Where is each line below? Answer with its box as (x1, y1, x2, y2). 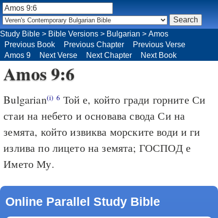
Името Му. (3, 156, 54, 171)
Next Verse (39, 51, 77, 59)
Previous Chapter (64, 40, 124, 49)
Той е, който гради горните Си (60, 92, 206, 107)
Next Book (141, 51, 177, 59)
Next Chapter (86, 51, 132, 59)
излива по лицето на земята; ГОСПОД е (3, 140, 191, 155)
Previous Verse (133, 40, 185, 49)
